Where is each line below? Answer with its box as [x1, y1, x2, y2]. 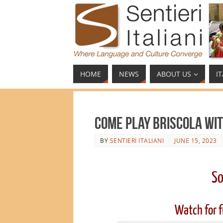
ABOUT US [157, 69, 191, 79]
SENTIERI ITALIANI [110, 136, 164, 144]
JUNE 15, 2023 [174, 136, 217, 144]
